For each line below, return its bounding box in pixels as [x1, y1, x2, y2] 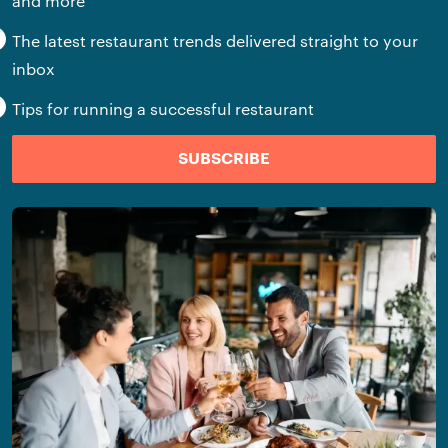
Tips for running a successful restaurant [12, 98, 314, 118]
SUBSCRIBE [178, 150, 270, 167]
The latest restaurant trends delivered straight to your [12, 30, 418, 50]
